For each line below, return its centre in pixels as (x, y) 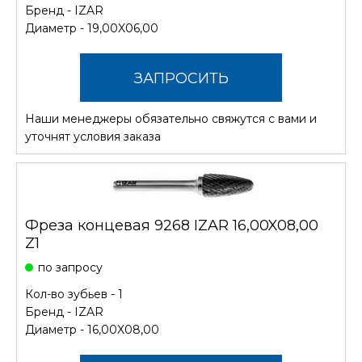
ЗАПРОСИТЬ (181, 78)
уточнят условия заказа (93, 136)
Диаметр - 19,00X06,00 (92, 28)
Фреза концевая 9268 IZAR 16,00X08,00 (172, 225)
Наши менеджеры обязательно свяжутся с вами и (171, 118)
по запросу (70, 267)
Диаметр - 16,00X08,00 (92, 329)
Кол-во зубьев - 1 (74, 294)
